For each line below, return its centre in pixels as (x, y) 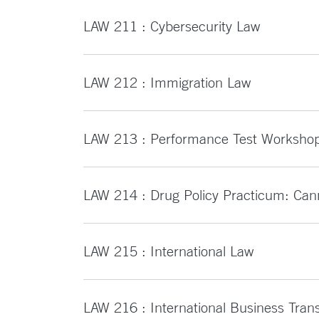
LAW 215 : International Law (168, 251)
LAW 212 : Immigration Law (167, 82)
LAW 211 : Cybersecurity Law (172, 26)
